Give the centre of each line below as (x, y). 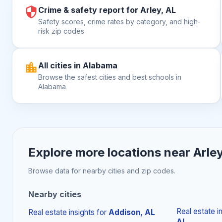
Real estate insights (61, 212)
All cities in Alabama (78, 65)
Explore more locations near (111, 152)
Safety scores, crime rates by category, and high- (119, 22)
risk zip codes (61, 31)
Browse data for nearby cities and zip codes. (102, 171)
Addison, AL (132, 212)
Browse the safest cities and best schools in (110, 77)
